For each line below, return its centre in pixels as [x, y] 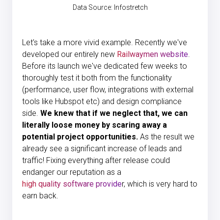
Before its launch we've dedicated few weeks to [105, 66]
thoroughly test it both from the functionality [97, 78]
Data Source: [93, 7]
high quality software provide [72, 184]
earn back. [40, 195]
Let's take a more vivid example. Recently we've [105, 42]
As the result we [167, 137]
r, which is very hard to [160, 184]
